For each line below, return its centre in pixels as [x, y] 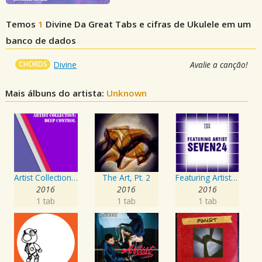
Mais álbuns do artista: [56, 93]
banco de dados [41, 41]
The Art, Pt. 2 [127, 178]
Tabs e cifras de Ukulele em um [182, 24]
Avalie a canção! [219, 65]
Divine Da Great [79, 24]
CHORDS [33, 64]
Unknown [127, 93]
